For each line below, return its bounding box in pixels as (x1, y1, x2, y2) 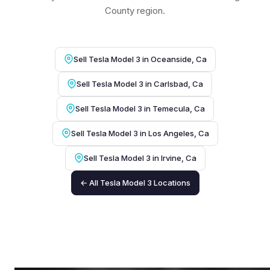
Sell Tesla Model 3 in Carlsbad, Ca (77, 78, 203, 89)
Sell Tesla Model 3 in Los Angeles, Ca (71, 128, 209, 138)
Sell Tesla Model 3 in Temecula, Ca (75, 103, 205, 113)
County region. (105, 4, 165, 16)
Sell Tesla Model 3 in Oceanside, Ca (73, 54, 207, 64)
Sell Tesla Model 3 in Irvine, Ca (83, 152, 196, 163)
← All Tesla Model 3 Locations (80, 177, 190, 187)
